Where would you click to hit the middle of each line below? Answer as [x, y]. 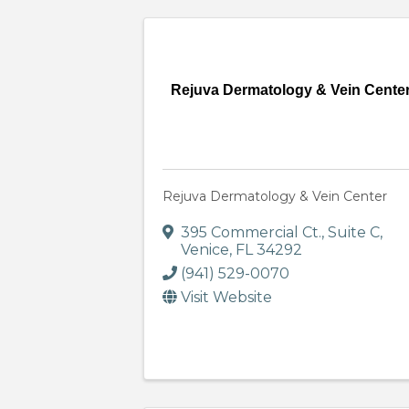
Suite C [354, 233]
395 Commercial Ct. [251, 233]
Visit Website [226, 298]
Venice [205, 250]
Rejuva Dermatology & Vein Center [275, 197]
